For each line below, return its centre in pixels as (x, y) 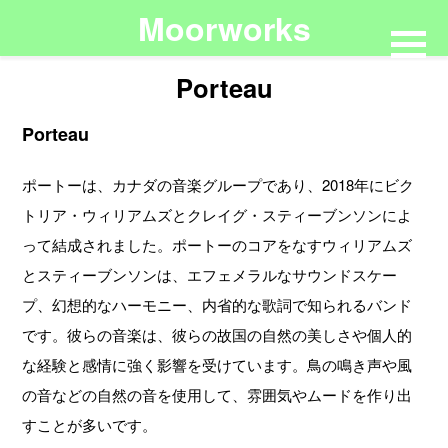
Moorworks (224, 28)
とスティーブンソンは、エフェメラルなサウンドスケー (210, 275)
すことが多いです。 (90, 425)
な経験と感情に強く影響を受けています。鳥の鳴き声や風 (217, 365)
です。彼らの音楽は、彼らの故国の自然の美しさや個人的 (217, 335)
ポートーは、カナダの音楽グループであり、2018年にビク (218, 185)
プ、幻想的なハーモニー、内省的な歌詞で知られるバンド (217, 305)
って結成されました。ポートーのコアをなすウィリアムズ (217, 245)
